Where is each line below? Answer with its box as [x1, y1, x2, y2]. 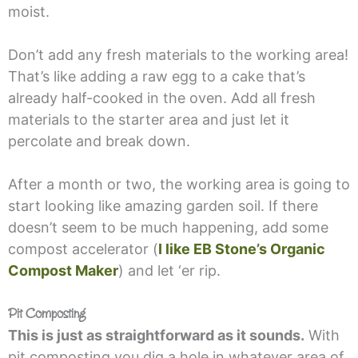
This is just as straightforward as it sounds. [7, 326, 304, 344]
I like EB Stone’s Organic [157, 240, 325, 257]
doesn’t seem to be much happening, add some [7, 218, 328, 236]
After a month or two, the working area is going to [7, 175, 350, 193]
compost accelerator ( [7, 240, 158, 257]
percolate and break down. [7, 132, 190, 149]
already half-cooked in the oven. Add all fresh [7, 89, 316, 106]
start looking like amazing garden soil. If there [7, 197, 318, 214]
